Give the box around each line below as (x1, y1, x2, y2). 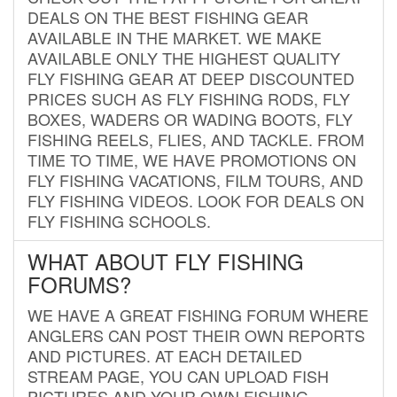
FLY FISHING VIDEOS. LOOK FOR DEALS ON (27, 188, 364, 212)
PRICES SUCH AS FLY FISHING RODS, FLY (27, 86, 350, 110)
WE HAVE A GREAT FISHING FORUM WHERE (27, 302, 369, 326)
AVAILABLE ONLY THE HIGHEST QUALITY (27, 45, 340, 69)
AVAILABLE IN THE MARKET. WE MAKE (27, 25, 322, 49)
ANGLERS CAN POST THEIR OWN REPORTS (27, 323, 365, 346)
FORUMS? (27, 268, 131, 300)
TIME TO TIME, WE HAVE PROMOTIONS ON (27, 147, 356, 171)
